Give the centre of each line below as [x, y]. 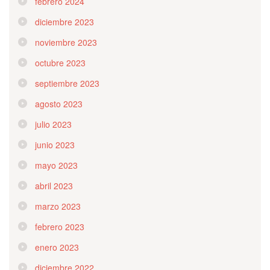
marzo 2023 [58, 206]
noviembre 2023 [66, 42]
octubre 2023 [60, 62]
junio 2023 [55, 144]
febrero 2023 [60, 226]
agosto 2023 [59, 103]
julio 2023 [53, 124]
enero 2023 [57, 247]
